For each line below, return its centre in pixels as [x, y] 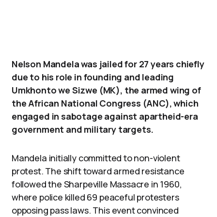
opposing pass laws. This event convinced [95, 210]
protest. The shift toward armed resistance [98, 171]
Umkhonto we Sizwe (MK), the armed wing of [106, 90]
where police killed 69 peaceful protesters [95, 197]
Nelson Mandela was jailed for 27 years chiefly [108, 64]
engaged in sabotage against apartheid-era [105, 116]
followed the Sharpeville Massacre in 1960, [97, 184]
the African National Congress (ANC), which [105, 103]
